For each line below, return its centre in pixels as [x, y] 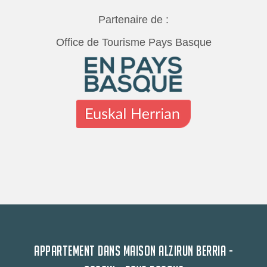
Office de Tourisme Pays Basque [133, 43]
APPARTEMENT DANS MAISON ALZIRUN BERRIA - [133, 251]
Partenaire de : [133, 20]
